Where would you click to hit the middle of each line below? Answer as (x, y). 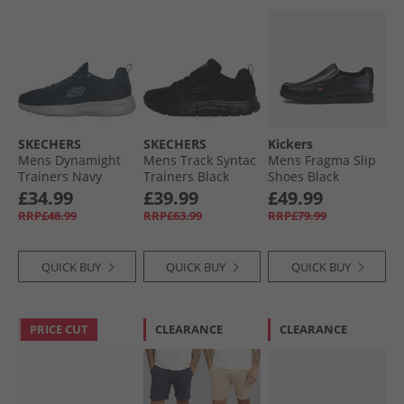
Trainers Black (186, 177)
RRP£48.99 (47, 216)
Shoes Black (304, 177)
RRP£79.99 (298, 216)
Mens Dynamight (69, 161)
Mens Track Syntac (199, 161)
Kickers (291, 144)
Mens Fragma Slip (322, 161)
